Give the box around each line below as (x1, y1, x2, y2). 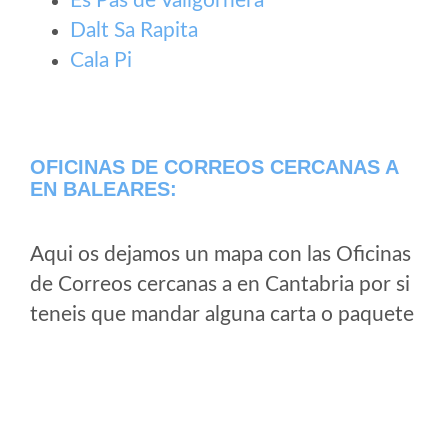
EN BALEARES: (30, 178, 177, 200)
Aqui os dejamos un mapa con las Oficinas (30, 244, 411, 265)
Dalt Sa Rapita (70, 20, 198, 41)
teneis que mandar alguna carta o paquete (30, 304, 414, 325)
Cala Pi (70, 50, 132, 71)
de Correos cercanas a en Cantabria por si (30, 274, 410, 295)
